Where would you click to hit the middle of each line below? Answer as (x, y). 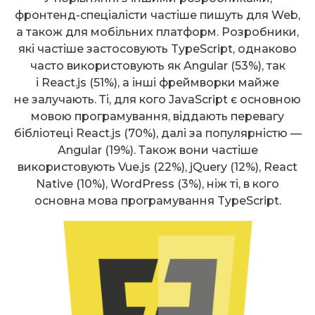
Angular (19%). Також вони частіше (157, 150)
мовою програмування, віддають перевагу (157, 117)
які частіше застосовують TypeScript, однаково (157, 49)
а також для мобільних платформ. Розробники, (157, 32)
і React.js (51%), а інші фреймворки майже (157, 83)
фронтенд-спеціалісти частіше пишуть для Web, (157, 15)
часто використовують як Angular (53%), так (157, 66)
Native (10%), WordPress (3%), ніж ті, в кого (157, 184)
